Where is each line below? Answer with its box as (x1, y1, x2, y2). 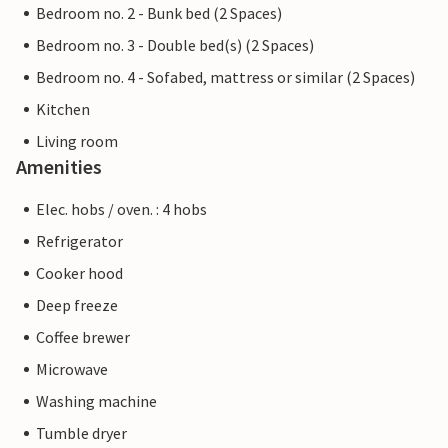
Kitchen (36, 99, 90, 120)
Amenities (16, 154, 102, 180)
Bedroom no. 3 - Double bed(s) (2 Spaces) (36, 35, 314, 56)
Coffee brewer (36, 327, 130, 348)
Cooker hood (36, 263, 123, 284)
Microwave (36, 359, 108, 380)
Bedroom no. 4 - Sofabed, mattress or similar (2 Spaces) (36, 67, 415, 88)
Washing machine (36, 391, 157, 412)
